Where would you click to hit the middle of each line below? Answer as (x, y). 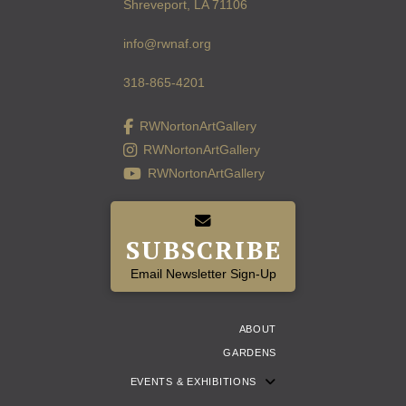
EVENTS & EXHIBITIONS (193, 381)
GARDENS (250, 352)
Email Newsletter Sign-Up (203, 273)
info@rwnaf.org (167, 43)
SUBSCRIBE (204, 249)
